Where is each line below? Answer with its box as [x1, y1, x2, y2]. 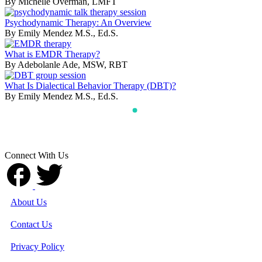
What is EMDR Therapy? [5, 49, 100, 60]
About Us [11, 197, 47, 208]
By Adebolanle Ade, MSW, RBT [5, 60, 127, 70]
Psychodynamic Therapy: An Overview [5, 18, 151, 28]
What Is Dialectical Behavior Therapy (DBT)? [5, 81, 176, 91]
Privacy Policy [11, 242, 64, 252]
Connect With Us [5, 150, 68, 161]
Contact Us [11, 219, 52, 230]
